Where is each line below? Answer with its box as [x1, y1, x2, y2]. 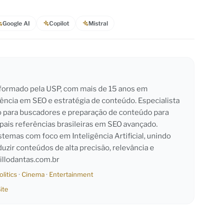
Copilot [49, 19, 69, 27]
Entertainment [49, 170, 93, 178]
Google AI [2, 19, 30, 27]
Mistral [88, 19, 108, 27]
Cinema [22, 170, 45, 178]
